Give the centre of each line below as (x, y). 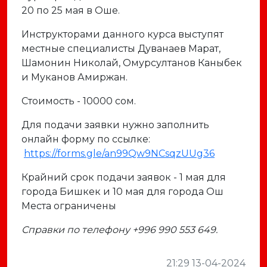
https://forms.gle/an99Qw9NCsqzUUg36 (119, 153)
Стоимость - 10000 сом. (79, 101)
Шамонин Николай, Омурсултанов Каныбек (132, 63)
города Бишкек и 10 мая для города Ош (122, 192)
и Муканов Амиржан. (77, 77)
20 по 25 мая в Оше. (72, 10)
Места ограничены (71, 206)
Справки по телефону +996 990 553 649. (119, 230)
